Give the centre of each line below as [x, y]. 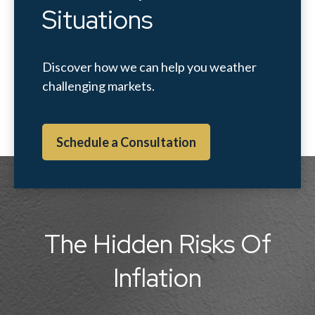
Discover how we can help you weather [149, 67]
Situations [97, 20]
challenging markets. [98, 86]
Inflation [157, 278]
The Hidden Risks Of [157, 244]
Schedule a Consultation [126, 142]
